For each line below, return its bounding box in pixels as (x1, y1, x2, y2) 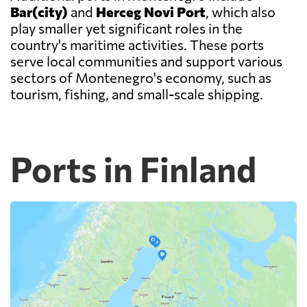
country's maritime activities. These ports (10, 36, 264, 53)
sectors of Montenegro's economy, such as (10, 69, 271, 86)
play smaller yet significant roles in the (10, 20, 243, 37)
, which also (206, 3, 275, 21)
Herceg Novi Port (96, 3, 206, 21)
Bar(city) (10, 3, 68, 21)
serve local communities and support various (10, 53, 282, 70)
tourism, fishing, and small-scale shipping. (10, 86, 263, 103)
